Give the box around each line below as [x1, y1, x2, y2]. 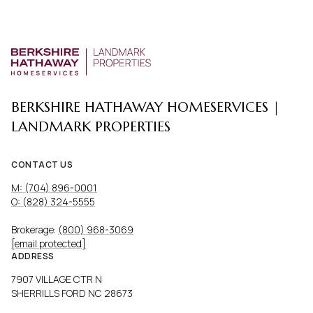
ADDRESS [11, 249, 54, 262]
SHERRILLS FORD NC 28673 [11, 286, 133, 300]
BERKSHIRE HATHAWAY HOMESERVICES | [11, 98, 279, 116]
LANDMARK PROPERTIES [11, 117, 170, 136]
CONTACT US [11, 158, 73, 170]
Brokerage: [11, 222, 58, 236]
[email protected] [11, 236, 86, 250]
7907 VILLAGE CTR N [11, 272, 102, 286]
